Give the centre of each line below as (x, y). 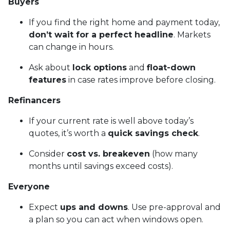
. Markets (192, 34)
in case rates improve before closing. (141, 80)
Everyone (29, 186)
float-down (171, 67)
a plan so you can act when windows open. (116, 219)
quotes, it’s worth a (68, 133)
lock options (100, 67)
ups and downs (94, 207)
